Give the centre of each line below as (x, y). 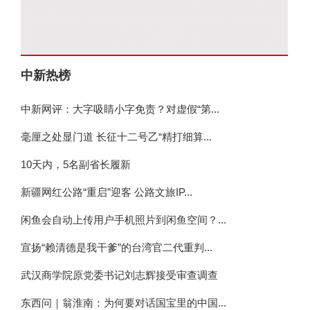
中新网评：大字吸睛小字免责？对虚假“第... (120, 109)
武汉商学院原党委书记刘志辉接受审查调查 (119, 275)
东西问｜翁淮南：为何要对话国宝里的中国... (124, 303)
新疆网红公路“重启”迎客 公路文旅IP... (107, 192)
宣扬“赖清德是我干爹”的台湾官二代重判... (117, 247)
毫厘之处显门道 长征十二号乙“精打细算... (116, 137)
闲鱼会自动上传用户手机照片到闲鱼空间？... (124, 220)
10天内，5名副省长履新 (76, 164)
